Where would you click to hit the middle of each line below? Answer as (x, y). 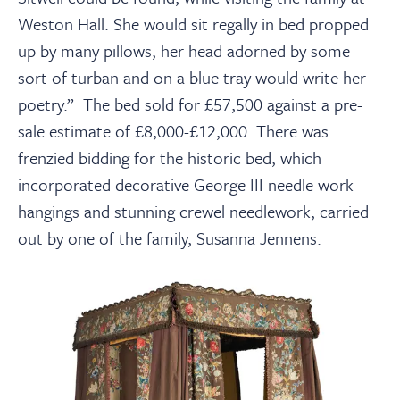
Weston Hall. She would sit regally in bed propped (193, 24)
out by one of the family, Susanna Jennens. (170, 238)
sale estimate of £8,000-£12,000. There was (173, 131)
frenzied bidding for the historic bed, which (170, 158)
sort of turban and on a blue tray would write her (192, 78)
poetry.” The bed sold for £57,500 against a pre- (190, 104)
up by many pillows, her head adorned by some (184, 51)
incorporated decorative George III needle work (186, 185)
